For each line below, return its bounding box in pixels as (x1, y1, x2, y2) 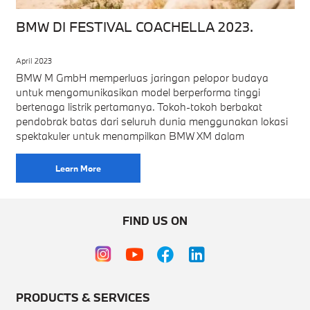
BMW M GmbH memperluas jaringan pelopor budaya (15, 71, 268, 84)
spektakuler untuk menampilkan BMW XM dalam (15, 129, 244, 143)
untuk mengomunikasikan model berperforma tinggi (15, 85, 260, 99)
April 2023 (15, 55, 52, 66)
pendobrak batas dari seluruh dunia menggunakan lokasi (15, 114, 288, 128)
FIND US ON (122, 213, 188, 228)
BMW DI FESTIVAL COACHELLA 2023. (15, 18, 253, 35)
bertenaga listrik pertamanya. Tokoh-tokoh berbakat (15, 100, 262, 113)
